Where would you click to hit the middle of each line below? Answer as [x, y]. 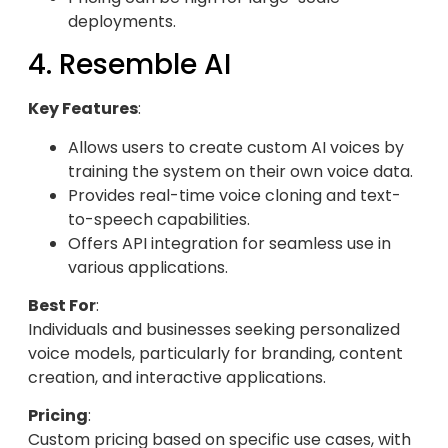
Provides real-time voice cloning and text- [234, 195]
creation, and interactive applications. [177, 377]
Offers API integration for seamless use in [229, 243]
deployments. [122, 21]
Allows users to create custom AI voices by [236, 147]
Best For [62, 305]
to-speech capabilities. [159, 219]
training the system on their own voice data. [240, 171]
